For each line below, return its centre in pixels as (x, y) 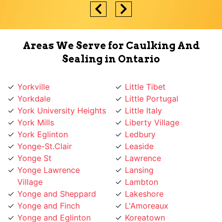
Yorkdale (34, 86)
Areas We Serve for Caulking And (111, 33)
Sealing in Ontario (111, 47)
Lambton (141, 170)
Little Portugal (152, 86)
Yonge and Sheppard (57, 182)
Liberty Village (152, 110)
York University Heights (62, 98)
